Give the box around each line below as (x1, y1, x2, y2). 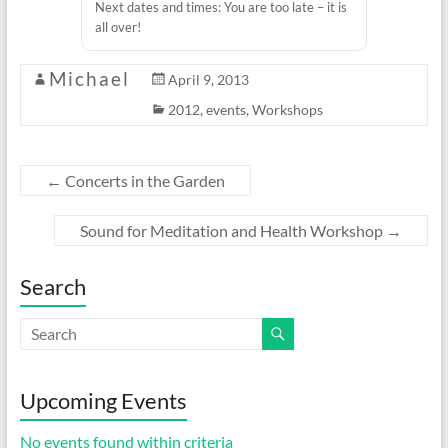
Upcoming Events (19, 386, 187, 414)
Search (19, 272, 86, 300)
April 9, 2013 (167, 70, 249, 88)
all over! (95, 18, 142, 35)
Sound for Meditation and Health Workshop (80, 220, 387, 240)
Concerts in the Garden (61, 170, 225, 190)
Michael (48, 66, 130, 90)
